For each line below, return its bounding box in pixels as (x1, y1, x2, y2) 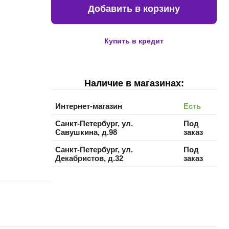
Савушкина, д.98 (55, 127, 117, 136)
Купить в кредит (104, 36, 164, 45)
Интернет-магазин (55, 101, 122, 110)
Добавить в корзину (88, 3, 180, 14)
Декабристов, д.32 (55, 153, 123, 163)
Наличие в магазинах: (84, 78, 184, 88)
